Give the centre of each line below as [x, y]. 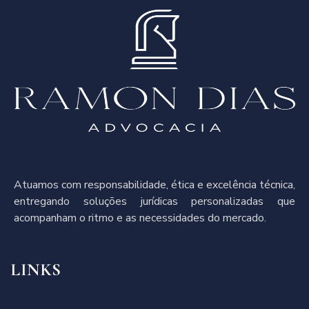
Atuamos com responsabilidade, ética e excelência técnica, [154, 185]
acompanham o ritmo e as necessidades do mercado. [140, 218]
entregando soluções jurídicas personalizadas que [154, 202]
